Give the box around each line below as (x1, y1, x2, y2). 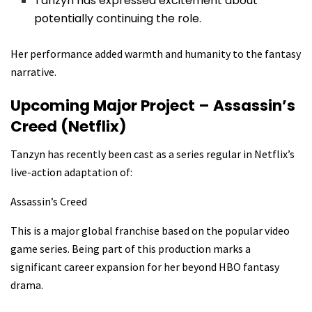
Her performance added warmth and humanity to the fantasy (10, 46, 301, 61)
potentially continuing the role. (34, 10, 202, 26)
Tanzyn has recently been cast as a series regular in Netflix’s (10, 147, 295, 162)
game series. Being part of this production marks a (10, 242, 251, 256)
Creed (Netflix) (10, 116, 127, 138)
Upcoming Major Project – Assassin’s (10, 95, 295, 117)
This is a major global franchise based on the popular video (10, 224, 290, 238)
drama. (10, 278, 43, 292)
